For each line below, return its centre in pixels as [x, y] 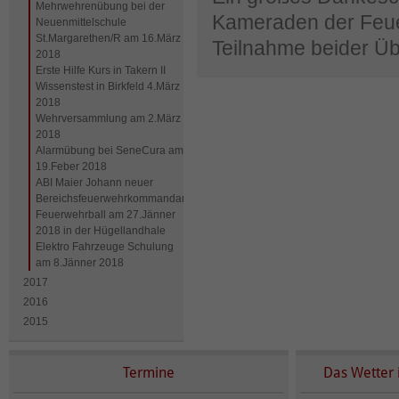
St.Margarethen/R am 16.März [108, 38]
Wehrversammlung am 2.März [108, 118]
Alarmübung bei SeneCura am [110, 151]
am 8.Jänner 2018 [80, 263]
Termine [149, 373]
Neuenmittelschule [81, 22]
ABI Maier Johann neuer [94, 183]
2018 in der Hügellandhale [101, 231]
